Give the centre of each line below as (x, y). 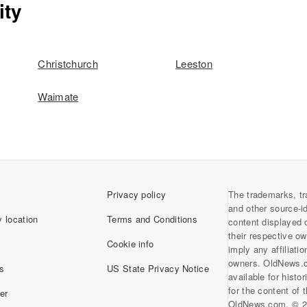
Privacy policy (137, 194)
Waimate (58, 96)
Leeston (194, 63)
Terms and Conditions (152, 219)
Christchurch (68, 63)
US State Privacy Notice (158, 268)
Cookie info (131, 244)
